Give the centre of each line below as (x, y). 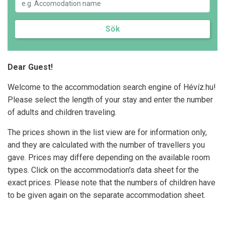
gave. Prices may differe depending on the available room (109, 157)
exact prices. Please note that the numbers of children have (111, 183)
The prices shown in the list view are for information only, (107, 132)
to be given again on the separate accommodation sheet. (106, 195)
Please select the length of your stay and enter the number (110, 100)
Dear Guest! (30, 67)
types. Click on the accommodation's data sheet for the (103, 170)
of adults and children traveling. (62, 112)
